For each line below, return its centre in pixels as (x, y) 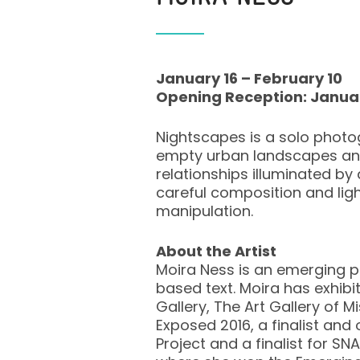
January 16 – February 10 (249, 79)
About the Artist (216, 252)
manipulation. (204, 211)
